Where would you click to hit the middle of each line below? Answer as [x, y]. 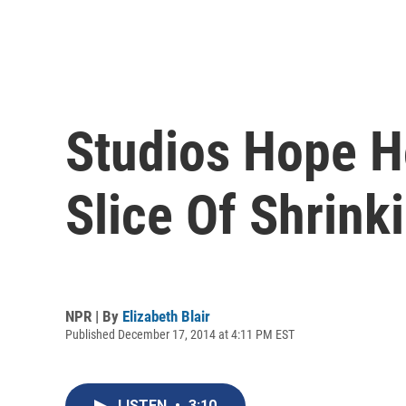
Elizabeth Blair [166, 316]
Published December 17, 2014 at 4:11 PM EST [180, 334]
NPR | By [94, 316]
